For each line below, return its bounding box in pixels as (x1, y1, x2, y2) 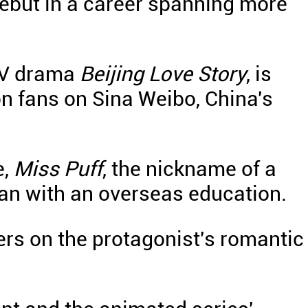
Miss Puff (14, 157, 102, 181)
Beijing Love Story (80, 62, 246, 86)
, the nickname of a (102, 157, 276, 181)
